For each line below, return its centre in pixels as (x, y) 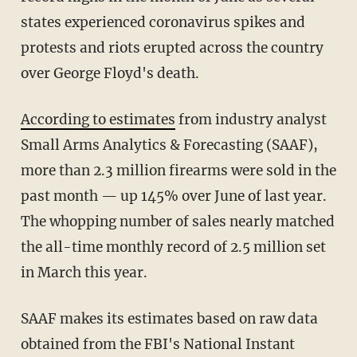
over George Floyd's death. (110, 73)
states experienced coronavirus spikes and (163, 22)
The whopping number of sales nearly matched (177, 221)
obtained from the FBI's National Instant (157, 344)
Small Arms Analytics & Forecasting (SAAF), (169, 145)
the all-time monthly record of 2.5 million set (173, 247)
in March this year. (84, 272)
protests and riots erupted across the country (172, 47)
